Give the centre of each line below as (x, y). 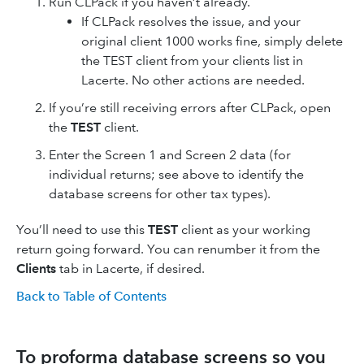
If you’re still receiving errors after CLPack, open (190, 107)
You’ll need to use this (82, 229)
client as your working (246, 229)
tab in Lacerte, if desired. (130, 268)
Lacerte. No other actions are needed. (193, 80)
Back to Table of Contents (91, 296)
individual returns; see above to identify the (176, 174)
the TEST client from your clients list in (192, 60)
